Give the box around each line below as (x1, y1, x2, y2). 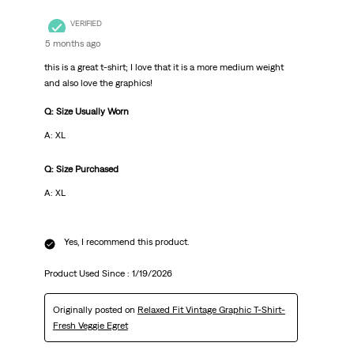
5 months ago (44, 38, 100, 50)
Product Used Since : (43, 268, 132, 280)
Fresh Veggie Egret (52, 320, 128, 332)
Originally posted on (52, 304, 137, 316)
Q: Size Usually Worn (43, 106, 129, 118)
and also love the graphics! (43, 77, 153, 89)
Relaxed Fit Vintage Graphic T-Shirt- (137, 304, 285, 316)
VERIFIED (70, 18, 102, 28)
